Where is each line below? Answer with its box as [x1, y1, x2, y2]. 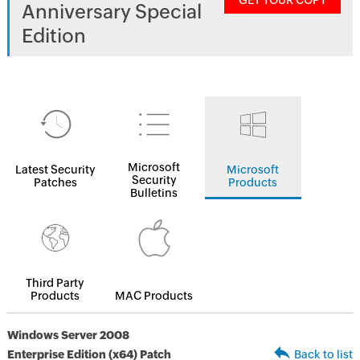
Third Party [26, 276, 85, 289]
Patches [33, 176, 77, 189]
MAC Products [115, 289, 194, 302]
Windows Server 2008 [6, 329, 129, 342]
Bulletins [130, 186, 178, 199]
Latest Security [14, 163, 96, 176]
